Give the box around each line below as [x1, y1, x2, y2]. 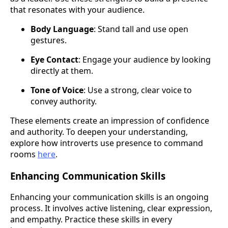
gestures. [31, 34, 67, 46]
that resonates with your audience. [10, 4, 145, 15]
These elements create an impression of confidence [10, 115, 209, 126]
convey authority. [31, 95, 97, 107]
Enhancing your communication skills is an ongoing [10, 191, 209, 203]
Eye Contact [31, 53, 78, 65]
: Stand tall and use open [94, 23, 188, 35]
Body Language [31, 23, 94, 35]
